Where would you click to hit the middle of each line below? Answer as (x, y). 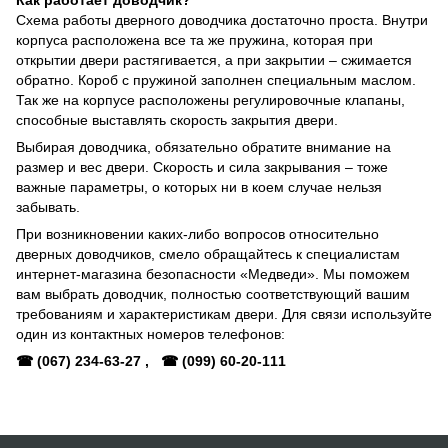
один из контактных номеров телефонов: (150, 333)
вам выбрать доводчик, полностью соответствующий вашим (213, 293)
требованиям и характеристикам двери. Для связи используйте (224, 313)
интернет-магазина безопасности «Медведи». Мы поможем (213, 273)
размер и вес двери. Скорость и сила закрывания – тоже (202, 166)
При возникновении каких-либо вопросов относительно (197, 233)
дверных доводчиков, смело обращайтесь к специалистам (208, 253)
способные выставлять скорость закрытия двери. (177, 119)
